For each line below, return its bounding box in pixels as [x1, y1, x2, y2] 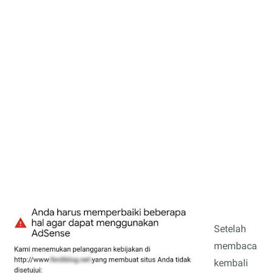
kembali [214, 257, 249, 269]
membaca [214, 240, 258, 252]
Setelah [214, 223, 247, 235]
